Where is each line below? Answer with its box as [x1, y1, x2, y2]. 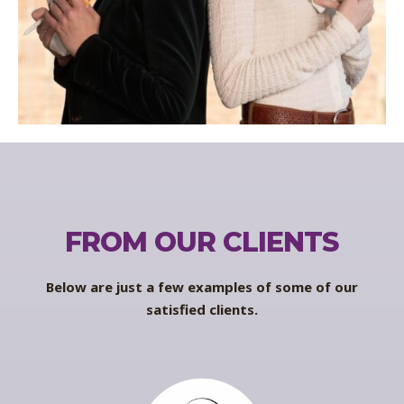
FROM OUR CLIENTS [65, 225, 339, 260]
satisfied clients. [145, 300, 258, 319]
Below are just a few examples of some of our [45, 278, 358, 297]
